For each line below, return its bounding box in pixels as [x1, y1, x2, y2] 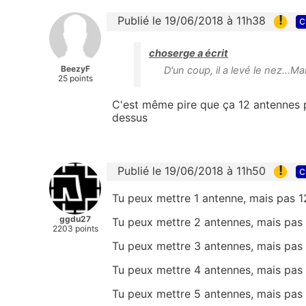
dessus [112, 110, 148, 124]
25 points [57, 73, 93, 84]
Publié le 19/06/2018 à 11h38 [117, 14, 266, 28]
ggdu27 [59, 213, 91, 224]
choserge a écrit [149, 46, 228, 59]
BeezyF [60, 64, 90, 74]
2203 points [52, 223, 98, 234]
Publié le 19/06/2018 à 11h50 [117, 163, 266, 178]
